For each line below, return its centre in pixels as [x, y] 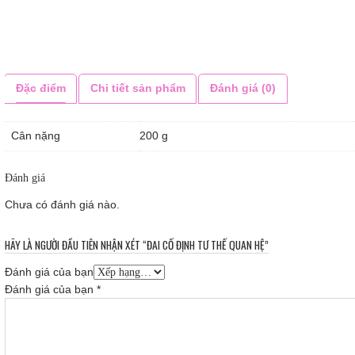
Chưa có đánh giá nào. [62, 204]
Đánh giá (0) [242, 88]
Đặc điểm [40, 88]
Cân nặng [40, 136]
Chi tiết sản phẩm [137, 88]
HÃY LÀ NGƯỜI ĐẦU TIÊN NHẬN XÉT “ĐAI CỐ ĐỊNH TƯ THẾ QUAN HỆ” [137, 244]
